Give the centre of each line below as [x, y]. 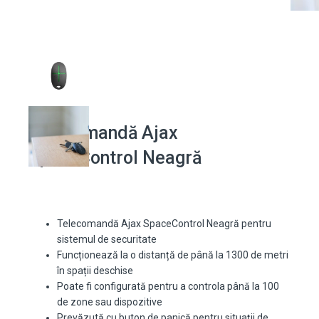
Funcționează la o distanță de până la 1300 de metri [173, 255]
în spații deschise [95, 271]
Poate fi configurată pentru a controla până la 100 [168, 287]
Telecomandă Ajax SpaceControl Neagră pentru [164, 224]
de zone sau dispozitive [110, 302]
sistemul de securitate [107, 240]
